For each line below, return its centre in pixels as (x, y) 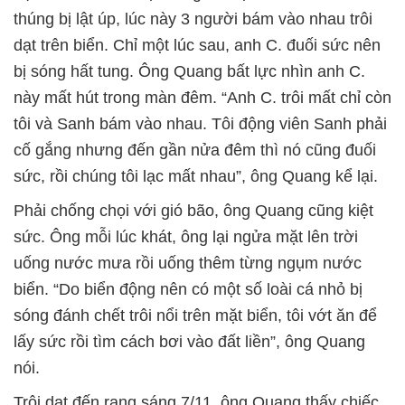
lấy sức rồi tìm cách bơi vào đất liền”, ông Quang (189, 341)
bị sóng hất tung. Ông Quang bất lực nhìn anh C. (189, 71)
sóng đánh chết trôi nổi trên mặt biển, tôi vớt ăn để (195, 315)
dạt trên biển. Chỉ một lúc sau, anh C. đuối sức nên (197, 45)
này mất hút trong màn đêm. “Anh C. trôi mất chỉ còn (202, 97)
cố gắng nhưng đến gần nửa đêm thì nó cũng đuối (195, 150)
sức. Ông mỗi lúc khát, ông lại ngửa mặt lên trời (186, 236)
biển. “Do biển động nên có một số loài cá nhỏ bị (188, 289)
